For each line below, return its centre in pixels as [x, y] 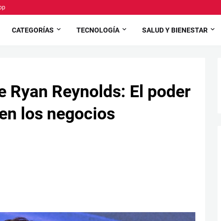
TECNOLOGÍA [98, 30]
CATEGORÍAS [33, 30]
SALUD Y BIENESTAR [175, 30]
